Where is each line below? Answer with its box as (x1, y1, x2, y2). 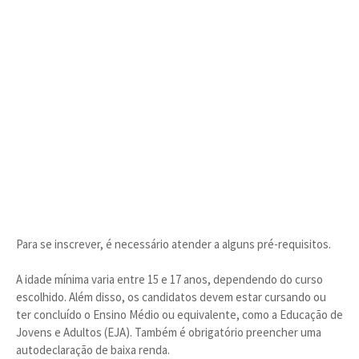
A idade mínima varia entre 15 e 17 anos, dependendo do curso (16, 272, 323, 287)
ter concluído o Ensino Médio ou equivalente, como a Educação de (16, 307, 343, 322)
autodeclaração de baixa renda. (16, 342, 170, 357)
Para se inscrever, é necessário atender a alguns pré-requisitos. (16, 236, 331, 252)
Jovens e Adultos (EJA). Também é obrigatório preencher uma (16, 325, 321, 340)
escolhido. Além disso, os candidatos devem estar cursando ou (16, 289, 326, 305)
